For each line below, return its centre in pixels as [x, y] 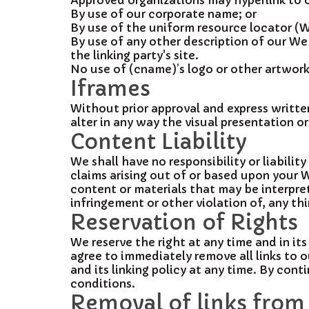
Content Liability [159, 142]
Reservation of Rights [184, 222]
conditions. [103, 283]
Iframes [110, 89]
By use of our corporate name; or [163, 14]
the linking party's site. [134, 55]
